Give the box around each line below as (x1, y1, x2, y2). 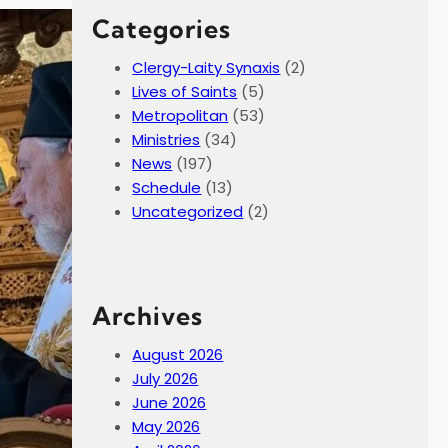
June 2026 (132, 392, 207, 414)
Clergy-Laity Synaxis (132, 57, 281, 79)
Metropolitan (132, 105, 229, 127)
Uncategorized (132, 201, 244, 223)
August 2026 (132, 344, 224, 366)
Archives (92, 300, 204, 332)
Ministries (132, 129, 201, 151)
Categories (92, 13, 232, 45)
